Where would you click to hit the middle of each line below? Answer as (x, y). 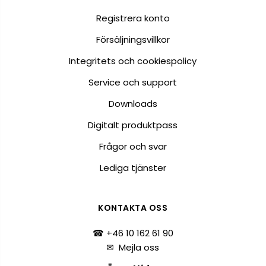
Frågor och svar (133, 147)
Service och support (133, 83)
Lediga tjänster (133, 168)
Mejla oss (139, 248)
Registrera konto (133, 18)
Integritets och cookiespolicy (133, 61)
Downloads (133, 104)
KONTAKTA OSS (133, 208)
